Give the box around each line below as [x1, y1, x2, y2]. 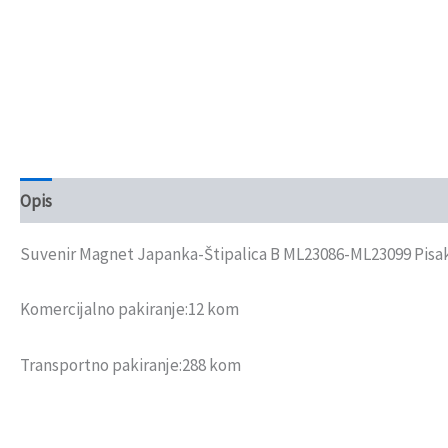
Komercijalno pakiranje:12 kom [20, 298, 239, 321]
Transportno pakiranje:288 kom [20, 353, 241, 376]
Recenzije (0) [72, 189, 165, 212]
